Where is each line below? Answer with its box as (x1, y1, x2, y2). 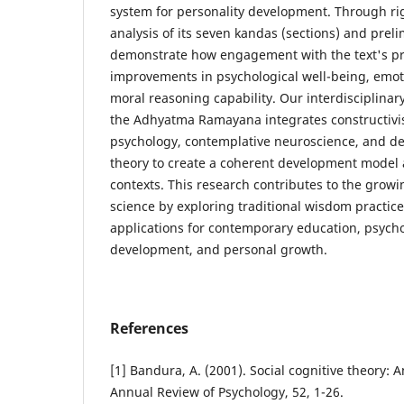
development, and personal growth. (110, 241, 327, 259)
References (110, 318, 188, 339)
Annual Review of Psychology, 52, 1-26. (110, 383, 344, 401)
